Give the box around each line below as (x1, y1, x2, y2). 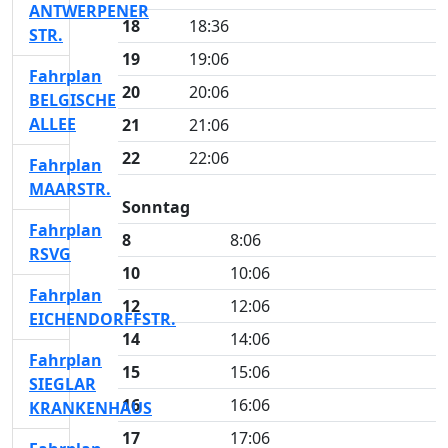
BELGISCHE (29, 89, 116, 111)
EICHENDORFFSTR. (29, 308, 176, 330)
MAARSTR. (29, 178, 111, 200)
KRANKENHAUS (29, 397, 152, 419)
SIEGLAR (29, 373, 96, 395)
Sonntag (122, 196, 190, 218)
